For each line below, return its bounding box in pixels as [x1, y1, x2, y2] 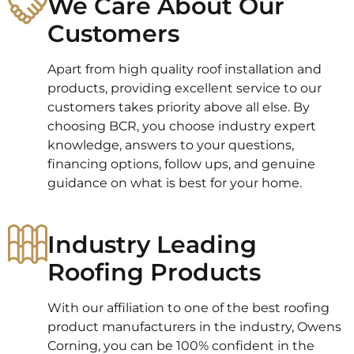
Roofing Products [47, 257, 261, 287]
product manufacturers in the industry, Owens [47, 318, 341, 334]
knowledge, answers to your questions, [47, 137, 294, 153]
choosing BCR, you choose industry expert [47, 118, 316, 134]
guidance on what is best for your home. [47, 175, 302, 190]
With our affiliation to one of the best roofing [47, 299, 330, 315]
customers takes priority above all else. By [47, 99, 310, 115]
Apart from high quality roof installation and [47, 61, 322, 77]
